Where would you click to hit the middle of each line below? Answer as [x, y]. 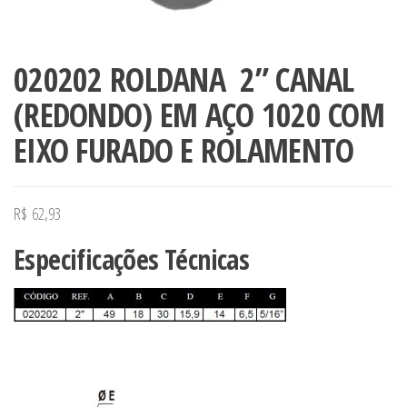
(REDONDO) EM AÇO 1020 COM [199, 114]
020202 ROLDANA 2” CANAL [184, 79]
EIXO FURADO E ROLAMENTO [184, 150]
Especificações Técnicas [132, 259]
